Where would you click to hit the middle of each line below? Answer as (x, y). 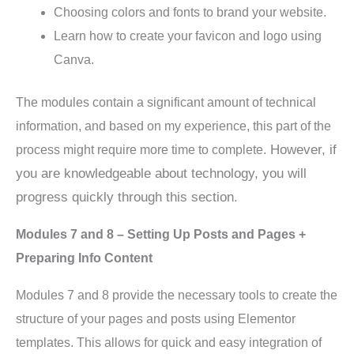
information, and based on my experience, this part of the (173, 126)
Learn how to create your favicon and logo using (188, 36)
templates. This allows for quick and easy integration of (169, 343)
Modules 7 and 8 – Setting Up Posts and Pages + (161, 235)
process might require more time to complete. (141, 150)
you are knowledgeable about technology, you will (161, 174)
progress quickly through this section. (127, 198)
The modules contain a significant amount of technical (166, 103)
